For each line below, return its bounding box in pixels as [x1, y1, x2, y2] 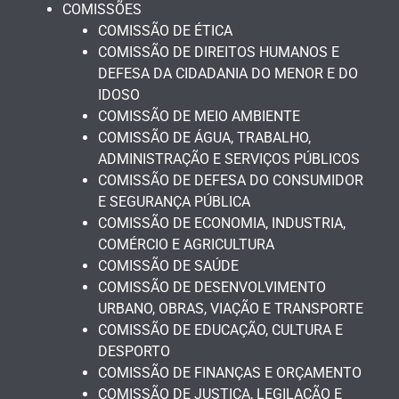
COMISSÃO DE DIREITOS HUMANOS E [98, 44, 339, 61]
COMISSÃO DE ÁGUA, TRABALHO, [98, 129, 311, 147]
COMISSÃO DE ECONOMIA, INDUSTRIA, [98, 215, 346, 232]
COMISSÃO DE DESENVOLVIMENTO [98, 279, 326, 297]
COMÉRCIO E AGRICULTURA [98, 236, 274, 254]
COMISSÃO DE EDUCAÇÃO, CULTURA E [98, 322, 343, 339]
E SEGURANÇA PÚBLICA [98, 193, 250, 211]
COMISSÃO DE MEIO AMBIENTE [98, 108, 300, 126]
